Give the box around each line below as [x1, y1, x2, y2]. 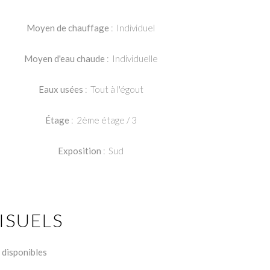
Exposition [58, 145, 104, 156]
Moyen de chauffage [27, 22, 111, 33]
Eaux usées [38, 84, 85, 95]
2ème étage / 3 [76, 115, 137, 125]
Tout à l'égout [90, 84, 143, 95]
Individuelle [111, 53, 158, 64]
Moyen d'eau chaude [24, 53, 107, 64]
